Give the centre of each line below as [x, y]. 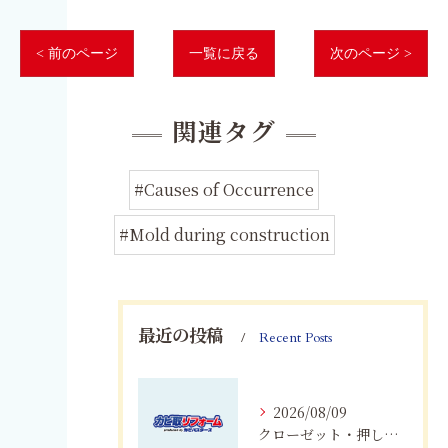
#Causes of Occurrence [224, 189]
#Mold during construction [224, 234]
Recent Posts [295, 338]
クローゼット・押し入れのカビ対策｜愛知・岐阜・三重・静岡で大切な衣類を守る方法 [391, 434]
